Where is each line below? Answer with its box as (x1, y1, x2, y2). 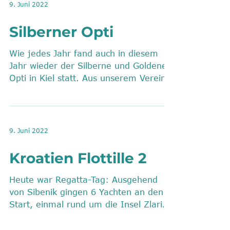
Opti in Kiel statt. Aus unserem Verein (9, 73, 166, 83)
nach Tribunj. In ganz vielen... (9, 212, 134, 221)
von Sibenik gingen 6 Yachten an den (9, 187, 163, 197)
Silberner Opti (9, 23, 113, 41)
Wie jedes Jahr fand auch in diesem (9, 49, 158, 58)
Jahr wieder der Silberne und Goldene (9, 61, 167, 70)
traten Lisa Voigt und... (9, 86, 105, 95)
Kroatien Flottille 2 (9, 149, 147, 167)
